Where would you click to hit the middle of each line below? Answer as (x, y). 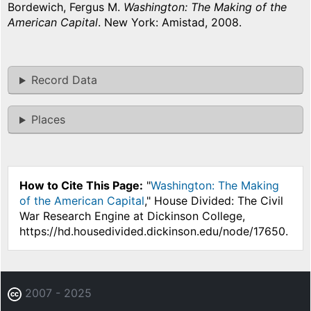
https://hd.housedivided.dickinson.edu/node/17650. (154, 232)
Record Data (64, 80)
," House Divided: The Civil (214, 201)
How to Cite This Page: (81, 186)
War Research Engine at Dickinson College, (132, 216)
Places (48, 120)
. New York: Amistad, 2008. (170, 23)
